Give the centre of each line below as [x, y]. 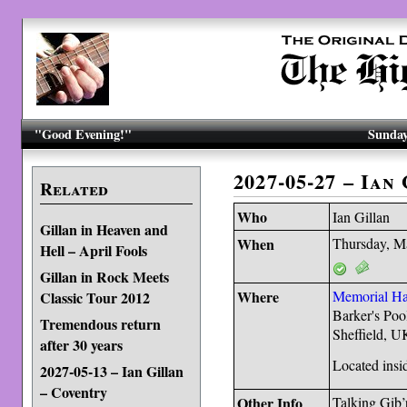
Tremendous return [100, 324]
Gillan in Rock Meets [104, 277]
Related [74, 189]
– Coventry [73, 391]
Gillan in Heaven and [104, 229]
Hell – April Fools [93, 249]
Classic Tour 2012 [94, 297]
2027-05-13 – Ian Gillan [111, 371]
